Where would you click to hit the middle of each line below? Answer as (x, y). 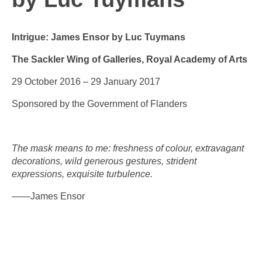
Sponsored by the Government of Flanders (99, 104)
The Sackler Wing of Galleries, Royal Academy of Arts (130, 59)
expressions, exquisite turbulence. (83, 174)
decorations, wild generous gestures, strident (104, 161)
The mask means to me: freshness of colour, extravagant (128, 148)
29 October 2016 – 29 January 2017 (86, 81)
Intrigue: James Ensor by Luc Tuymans (99, 37)
